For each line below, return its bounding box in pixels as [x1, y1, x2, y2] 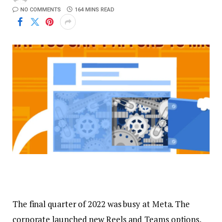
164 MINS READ [75, 6, 114, 13]
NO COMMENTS [20, 6, 61, 13]
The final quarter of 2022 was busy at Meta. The [12, 198, 190, 210]
